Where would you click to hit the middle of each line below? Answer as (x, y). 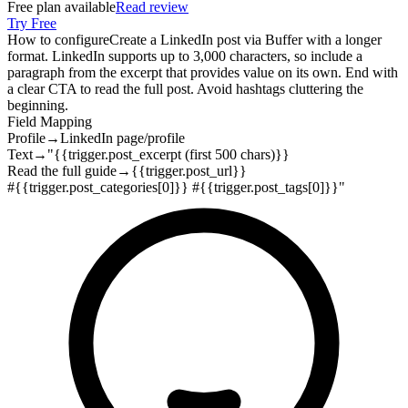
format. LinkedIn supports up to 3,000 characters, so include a (185, 56)
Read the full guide (62, 171)
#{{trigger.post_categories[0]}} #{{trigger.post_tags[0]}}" (176, 188)
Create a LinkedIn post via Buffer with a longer (245, 40)
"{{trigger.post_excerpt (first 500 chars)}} (168, 155)
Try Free (32, 24)
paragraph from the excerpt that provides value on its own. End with (203, 73)
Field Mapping (50, 122)
